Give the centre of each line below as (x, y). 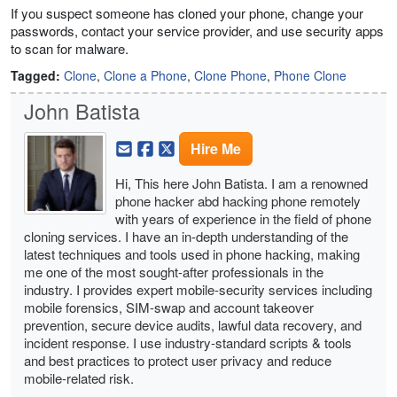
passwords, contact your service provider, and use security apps (197, 31)
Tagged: (35, 76)
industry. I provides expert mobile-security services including (198, 290)
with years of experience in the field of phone (243, 219)
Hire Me (216, 149)
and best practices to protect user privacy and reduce (178, 361)
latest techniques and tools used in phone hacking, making (192, 254)
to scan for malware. (70, 49)
